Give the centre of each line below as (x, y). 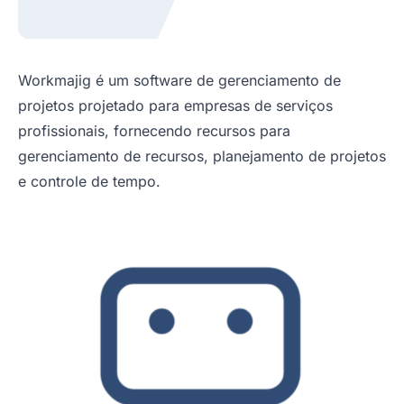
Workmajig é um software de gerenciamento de (179, 81)
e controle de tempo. (89, 182)
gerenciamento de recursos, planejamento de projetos (202, 156)
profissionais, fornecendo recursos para (154, 131)
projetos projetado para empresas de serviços (175, 106)
